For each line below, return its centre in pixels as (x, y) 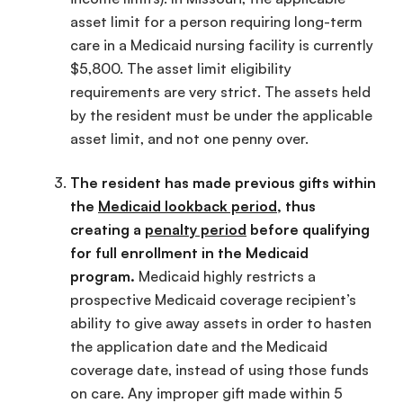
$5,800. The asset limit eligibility (181, 69)
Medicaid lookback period (188, 206)
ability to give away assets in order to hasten (221, 322)
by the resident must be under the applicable (221, 116)
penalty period (196, 229)
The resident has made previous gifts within (223, 182)
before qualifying (308, 229)
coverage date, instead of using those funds (219, 369)
